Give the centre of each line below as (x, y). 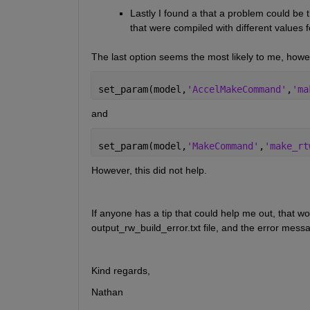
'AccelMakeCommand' (236, 90)
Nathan (107, 292)
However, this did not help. (150, 171)
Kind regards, (120, 271)
